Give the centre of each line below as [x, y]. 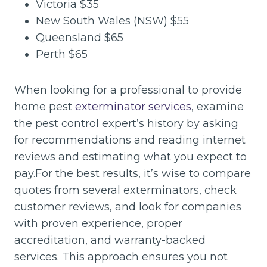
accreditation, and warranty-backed [110, 240]
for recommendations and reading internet [130, 140]
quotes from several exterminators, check [125, 190]
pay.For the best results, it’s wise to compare [133, 173]
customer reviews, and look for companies [128, 207]
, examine [218, 107]
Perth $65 [62, 54]
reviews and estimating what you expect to [131, 157]
